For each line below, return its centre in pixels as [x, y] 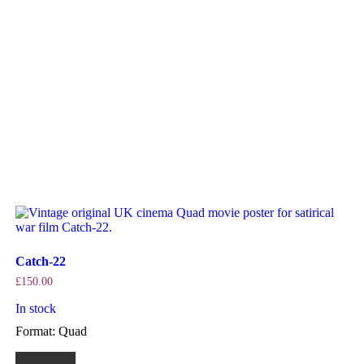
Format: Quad [51, 331]
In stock [35, 309]
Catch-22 [40, 262]
